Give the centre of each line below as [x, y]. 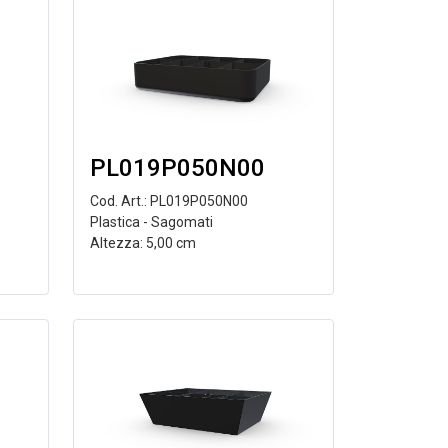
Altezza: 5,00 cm [142, 243]
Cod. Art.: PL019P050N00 [168, 201]
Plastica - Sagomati [151, 222]
